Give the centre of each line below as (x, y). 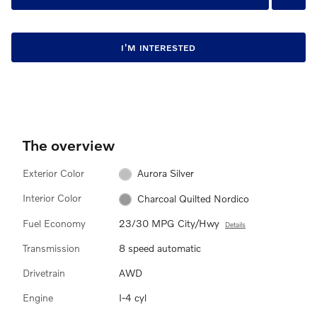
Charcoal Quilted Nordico (193, 198)
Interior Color (52, 198)
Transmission (51, 248)
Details (235, 224)
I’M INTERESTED (158, 47)
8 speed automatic (160, 248)
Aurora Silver (165, 173)
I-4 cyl (133, 297)
